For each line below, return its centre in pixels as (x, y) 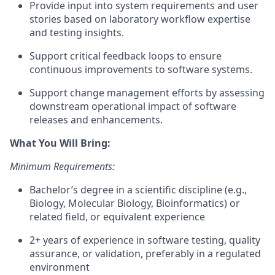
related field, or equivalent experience (117, 217)
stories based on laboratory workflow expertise (140, 19)
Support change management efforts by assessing (147, 93)
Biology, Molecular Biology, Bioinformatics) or (135, 203)
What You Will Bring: (60, 143)
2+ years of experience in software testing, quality (145, 240)
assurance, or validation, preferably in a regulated (145, 254)
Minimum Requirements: (62, 166)
